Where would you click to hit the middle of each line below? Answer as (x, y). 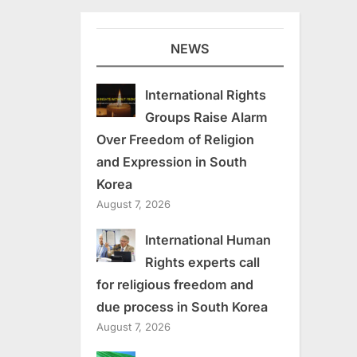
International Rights (205, 94)
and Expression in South (172, 161)
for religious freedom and (175, 284)
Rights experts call (202, 262)
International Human (208, 239)
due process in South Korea (182, 306)
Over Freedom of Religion (175, 139)
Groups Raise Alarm (206, 117)
